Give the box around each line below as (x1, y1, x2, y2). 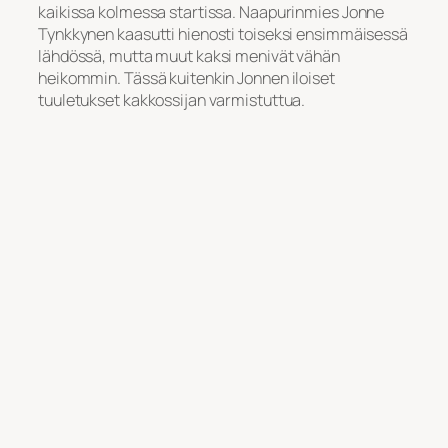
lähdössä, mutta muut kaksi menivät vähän (38, 44, 340, 67)
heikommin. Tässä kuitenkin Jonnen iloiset (38, 66, 335, 89)
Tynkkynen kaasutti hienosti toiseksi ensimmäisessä (38, 22, 408, 45)
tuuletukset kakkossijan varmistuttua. (38, 88, 306, 111)
